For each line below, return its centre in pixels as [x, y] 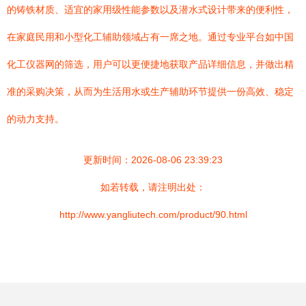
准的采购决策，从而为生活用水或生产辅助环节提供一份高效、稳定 [150, 92]
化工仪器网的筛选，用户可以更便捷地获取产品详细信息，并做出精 [150, 64]
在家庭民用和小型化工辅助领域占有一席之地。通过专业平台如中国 [150, 37]
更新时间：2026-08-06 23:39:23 [153, 160]
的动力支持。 [36, 119]
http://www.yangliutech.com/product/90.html [153, 214]
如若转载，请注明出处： [153, 187]
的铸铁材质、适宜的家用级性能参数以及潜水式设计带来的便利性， [150, 10]
